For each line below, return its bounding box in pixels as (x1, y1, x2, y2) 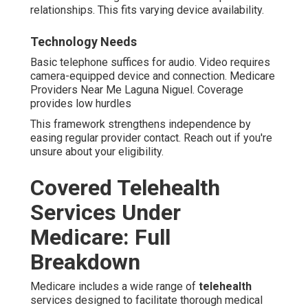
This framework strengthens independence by (30, 118, 251, 131)
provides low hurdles (30, 97, 131, 111)
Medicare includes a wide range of (30, 280, 199, 294)
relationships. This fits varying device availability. (30, 3, 264, 17)
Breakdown (30, 249, 140, 276)
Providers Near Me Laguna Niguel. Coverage (30, 83, 243, 97)
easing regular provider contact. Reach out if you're (30, 131, 272, 145)
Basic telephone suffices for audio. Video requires (30, 56, 270, 69)
